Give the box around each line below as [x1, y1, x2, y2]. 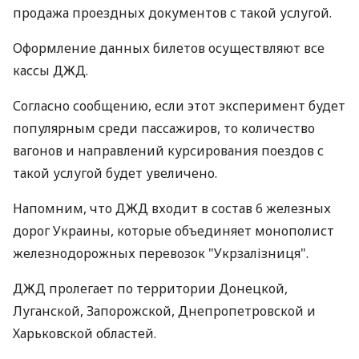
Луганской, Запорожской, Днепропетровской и [13, 302, 316, 320]
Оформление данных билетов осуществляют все [13, 39, 325, 57]
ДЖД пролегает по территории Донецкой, [13, 280, 288, 297]
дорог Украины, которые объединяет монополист [13, 222, 334, 240]
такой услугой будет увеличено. [13, 164, 217, 182]
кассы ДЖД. [13, 62, 88, 79]
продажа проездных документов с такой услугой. [13, 4, 332, 22]
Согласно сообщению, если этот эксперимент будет [13, 97, 345, 115]
